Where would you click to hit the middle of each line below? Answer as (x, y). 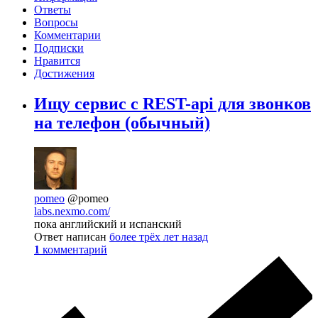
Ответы (53, 10)
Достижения (64, 74)
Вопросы (56, 23)
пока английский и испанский (108, 224)
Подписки (59, 48)
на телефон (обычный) (122, 123)
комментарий (75, 250)
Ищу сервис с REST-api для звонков (172, 104)
